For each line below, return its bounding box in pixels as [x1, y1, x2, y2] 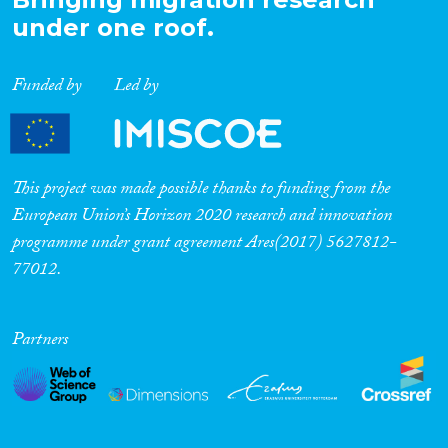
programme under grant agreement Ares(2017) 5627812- [12, 229, 397, 261]
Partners [12, 326, 68, 358]
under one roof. [12, 13, 214, 43]
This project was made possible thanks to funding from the [12, 175, 390, 207]
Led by [113, 72, 158, 104]
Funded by [12, 72, 81, 104]
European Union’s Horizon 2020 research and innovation [12, 202, 392, 234]
